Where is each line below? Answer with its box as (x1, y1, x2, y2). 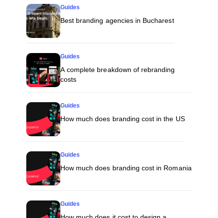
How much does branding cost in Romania (60, 164, 192, 172)
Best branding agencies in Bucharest (60, 17, 174, 25)
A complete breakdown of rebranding (60, 66, 175, 74)
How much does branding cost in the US (60, 115, 185, 123)
